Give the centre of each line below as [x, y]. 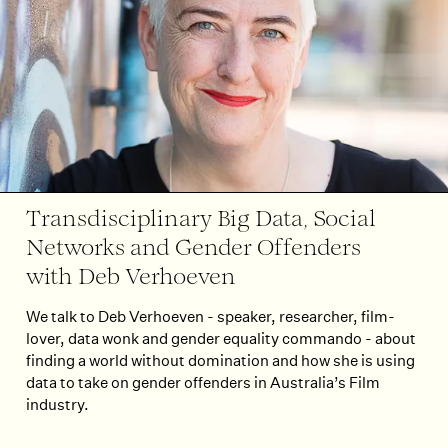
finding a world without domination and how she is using [220, 360]
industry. [57, 404]
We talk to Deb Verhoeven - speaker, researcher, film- [210, 316]
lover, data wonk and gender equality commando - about [220, 338]
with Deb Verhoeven [130, 278]
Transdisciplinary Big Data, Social [200, 220]
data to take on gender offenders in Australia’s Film [202, 382]
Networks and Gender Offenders [193, 249]
